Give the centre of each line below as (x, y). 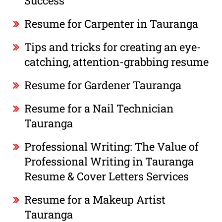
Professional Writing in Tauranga (109, 161)
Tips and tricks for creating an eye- (113, 47)
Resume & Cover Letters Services (107, 176)
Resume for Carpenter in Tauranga (111, 23)
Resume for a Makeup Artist (95, 199)
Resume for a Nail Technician (99, 108)
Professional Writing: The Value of (112, 146)
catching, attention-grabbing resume (117, 61)
